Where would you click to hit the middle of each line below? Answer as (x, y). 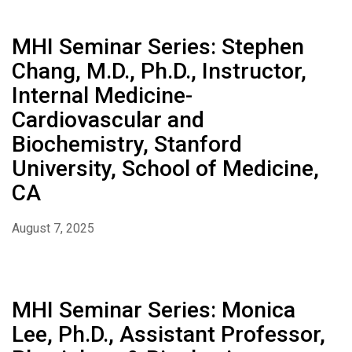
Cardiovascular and (108, 120)
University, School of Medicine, (165, 169)
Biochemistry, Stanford (127, 145)
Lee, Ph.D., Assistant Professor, (169, 335)
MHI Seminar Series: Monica (154, 310)
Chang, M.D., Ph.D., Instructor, (159, 71)
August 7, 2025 (53, 229)
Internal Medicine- (102, 96)
